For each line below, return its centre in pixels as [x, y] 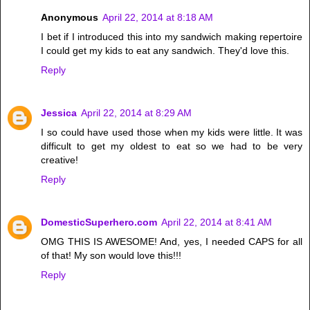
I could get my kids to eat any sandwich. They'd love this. [165, 51]
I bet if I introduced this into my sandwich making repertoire [172, 37]
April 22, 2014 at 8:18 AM [158, 18]
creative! [60, 160]
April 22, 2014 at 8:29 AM [136, 113]
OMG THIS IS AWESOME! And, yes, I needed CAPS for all [172, 242]
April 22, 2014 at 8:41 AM [217, 222]
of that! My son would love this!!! [111, 256]
